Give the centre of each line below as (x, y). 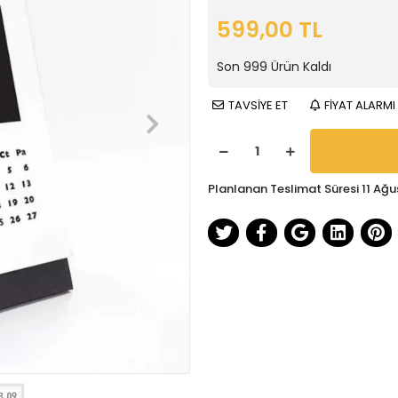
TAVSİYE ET (258, 105)
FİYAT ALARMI (360, 105)
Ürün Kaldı (299, 67)
